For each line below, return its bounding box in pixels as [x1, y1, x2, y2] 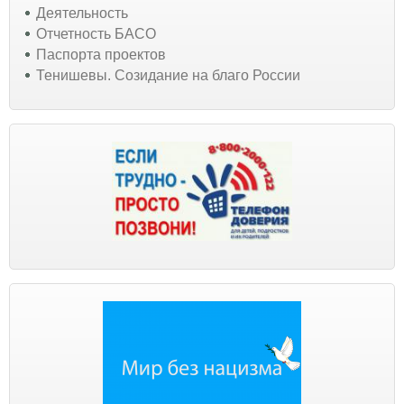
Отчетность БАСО [35, 25, 156, 41]
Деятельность [35, 5, 128, 21]
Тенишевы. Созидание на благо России [35, 68, 300, 84]
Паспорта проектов [35, 46, 166, 62]
